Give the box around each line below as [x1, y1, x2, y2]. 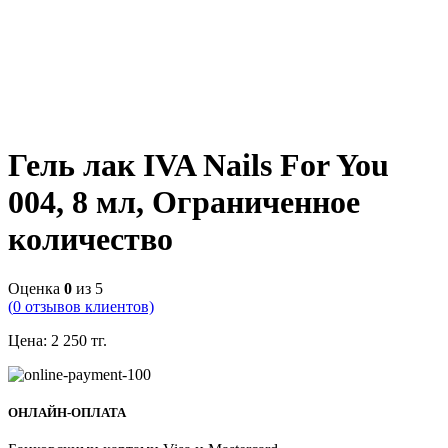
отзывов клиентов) [21, 297, 154, 315]
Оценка [8, 279, 64, 297]
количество [8, 221, 173, 258]
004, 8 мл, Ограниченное [8, 184, 360, 221]
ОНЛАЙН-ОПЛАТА [8, 405, 126, 421]
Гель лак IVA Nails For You [8, 147, 389, 184]
